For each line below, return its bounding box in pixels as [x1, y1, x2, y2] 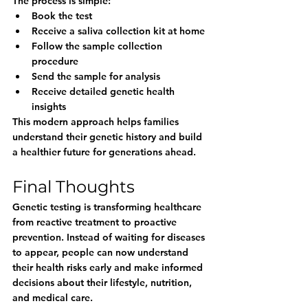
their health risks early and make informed [12, 261, 206, 274]
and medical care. [12, 291, 93, 304]
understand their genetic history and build [12, 131, 205, 143]
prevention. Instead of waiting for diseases [12, 231, 208, 243]
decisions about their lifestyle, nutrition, [12, 276, 195, 289]
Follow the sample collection [32, 40, 165, 52]
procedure [32, 55, 78, 67]
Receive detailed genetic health [32, 85, 177, 98]
